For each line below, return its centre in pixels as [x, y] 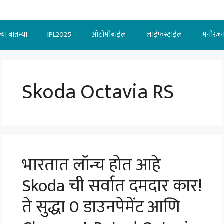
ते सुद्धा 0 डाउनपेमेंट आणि [101, 207]
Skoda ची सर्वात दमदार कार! [112, 186]
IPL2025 [59, 35]
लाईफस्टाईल [164, 35]
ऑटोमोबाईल [109, 35]
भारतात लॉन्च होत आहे [91, 165]
